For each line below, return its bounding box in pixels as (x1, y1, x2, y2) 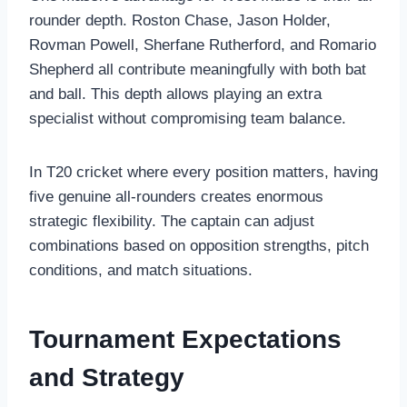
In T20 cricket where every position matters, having (29, 163, 378, 181)
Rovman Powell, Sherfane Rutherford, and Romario (29, 35, 376, 54)
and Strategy (29, 362, 184, 392)
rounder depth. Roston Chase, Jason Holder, (29, 11, 331, 29)
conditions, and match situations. (29, 261, 253, 279)
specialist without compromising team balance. (29, 109, 346, 127)
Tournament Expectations (29, 324, 342, 353)
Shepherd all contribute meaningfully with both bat (29, 60, 366, 78)
